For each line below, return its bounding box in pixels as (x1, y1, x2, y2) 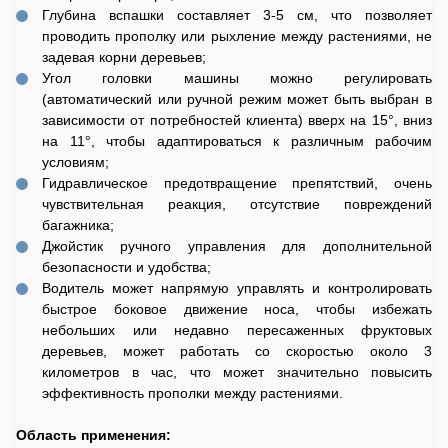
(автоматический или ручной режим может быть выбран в (42, 91, 432, 107)
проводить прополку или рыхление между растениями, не (42, 28, 432, 44)
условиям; (42, 154, 109, 170)
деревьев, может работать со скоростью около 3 (42, 343, 432, 359)
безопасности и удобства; (42, 259, 211, 275)
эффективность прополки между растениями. (42, 385, 343, 401)
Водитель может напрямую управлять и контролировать (42, 280, 432, 296)
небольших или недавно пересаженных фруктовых (42, 322, 432, 338)
